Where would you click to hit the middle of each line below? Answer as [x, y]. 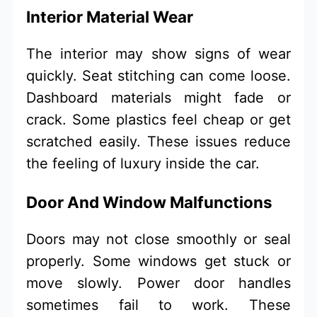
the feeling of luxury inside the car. [143, 164]
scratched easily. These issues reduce [158, 142]
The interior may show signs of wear [158, 54]
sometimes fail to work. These [158, 305]
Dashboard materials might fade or [158, 98]
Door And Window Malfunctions [150, 202]
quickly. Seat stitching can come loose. [158, 76]
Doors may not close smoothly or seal [158, 240]
